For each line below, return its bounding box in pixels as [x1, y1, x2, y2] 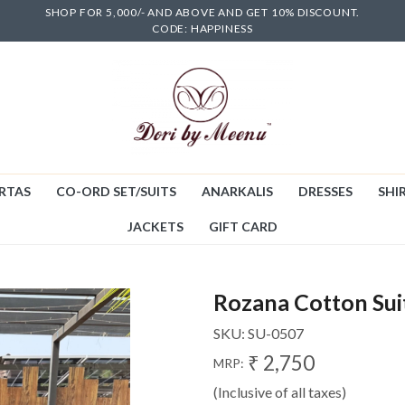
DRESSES [297, 184, 353, 200]
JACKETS [127, 218, 184, 234]
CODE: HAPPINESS [151, 21, 253, 35]
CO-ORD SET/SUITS [55, 184, 176, 200]
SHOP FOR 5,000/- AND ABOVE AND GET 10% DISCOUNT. [44, 5, 361, 19]
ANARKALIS [201, 184, 273, 200]
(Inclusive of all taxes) [213, 382, 346, 400]
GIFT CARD [209, 218, 278, 234]
